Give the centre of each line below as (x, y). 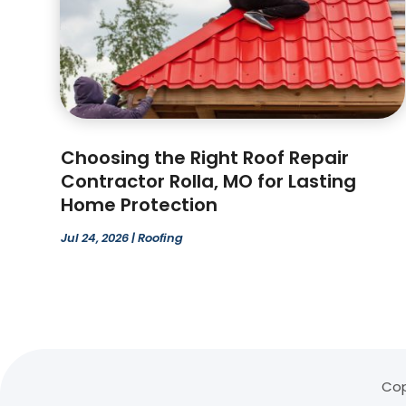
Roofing (161, 238)
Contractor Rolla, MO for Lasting (209, 182)
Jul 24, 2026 (95, 238)
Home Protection (140, 205)
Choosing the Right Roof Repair (205, 158)
